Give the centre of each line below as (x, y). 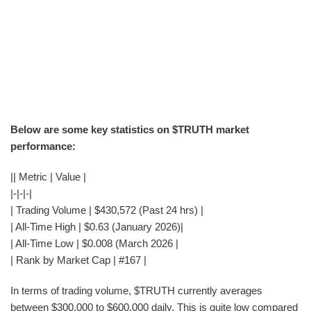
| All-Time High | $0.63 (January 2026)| (97, 226)
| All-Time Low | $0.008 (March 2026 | (94, 243)
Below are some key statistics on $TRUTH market (130, 129)
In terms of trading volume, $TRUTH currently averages (136, 290)
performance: (43, 146)
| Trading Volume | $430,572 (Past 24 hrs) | (107, 210)
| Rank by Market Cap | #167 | (78, 260)
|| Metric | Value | (48, 176)
